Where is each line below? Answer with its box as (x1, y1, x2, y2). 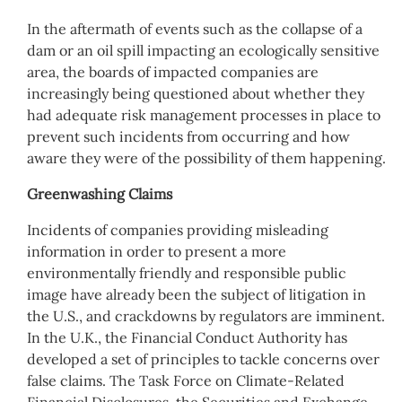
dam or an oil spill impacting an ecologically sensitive (27, 40, 380, 59)
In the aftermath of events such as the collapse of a (27, 19, 363, 38)
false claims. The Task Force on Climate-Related (27, 371, 345, 389)
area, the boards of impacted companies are (27, 62, 319, 81)
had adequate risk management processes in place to (27, 105, 380, 124)
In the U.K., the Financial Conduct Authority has (27, 328, 347, 346)
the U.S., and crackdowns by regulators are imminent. (27, 306, 385, 325)
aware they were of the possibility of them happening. (27, 148, 386, 167)
